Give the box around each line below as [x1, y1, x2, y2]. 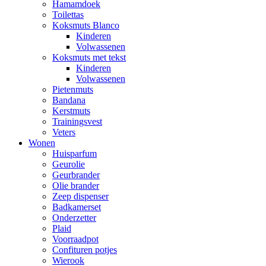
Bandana [52, 95, 85, 105]
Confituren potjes [52, 245, 117, 255]
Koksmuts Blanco [52, 20, 119, 30]
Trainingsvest [52, 116, 102, 126]
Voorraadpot [52, 234, 99, 244]
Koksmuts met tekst [52, 52, 126, 62]
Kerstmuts [52, 106, 90, 116]
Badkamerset [52, 202, 101, 212]
